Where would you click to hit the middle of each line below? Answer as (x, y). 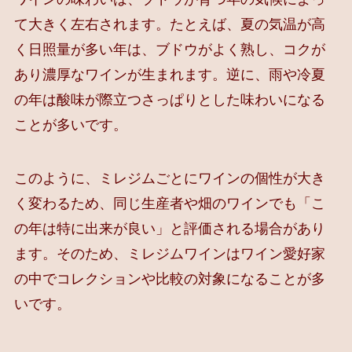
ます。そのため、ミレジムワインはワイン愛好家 (169, 254)
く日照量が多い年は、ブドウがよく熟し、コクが (169, 50)
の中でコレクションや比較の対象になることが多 (169, 279)
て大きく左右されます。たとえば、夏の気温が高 (169, 25)
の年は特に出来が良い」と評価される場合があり (169, 229)
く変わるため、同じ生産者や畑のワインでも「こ (169, 204)
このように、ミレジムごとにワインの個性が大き (169, 179)
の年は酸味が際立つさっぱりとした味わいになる (169, 100)
